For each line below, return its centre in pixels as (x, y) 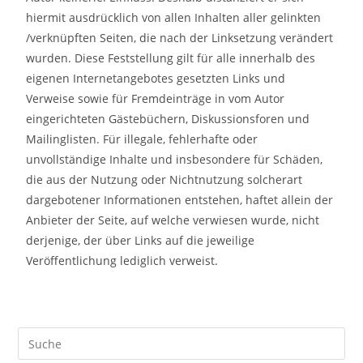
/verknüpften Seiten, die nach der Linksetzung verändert (180, 38)
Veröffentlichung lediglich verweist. (122, 261)
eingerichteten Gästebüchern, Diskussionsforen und (168, 119)
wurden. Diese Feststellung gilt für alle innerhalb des (171, 58)
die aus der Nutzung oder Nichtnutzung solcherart (164, 180)
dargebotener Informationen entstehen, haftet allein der (180, 200)
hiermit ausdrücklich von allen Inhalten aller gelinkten (174, 18)
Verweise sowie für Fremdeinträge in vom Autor (156, 99)
